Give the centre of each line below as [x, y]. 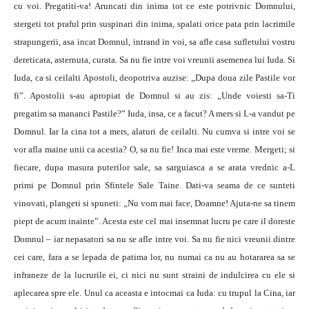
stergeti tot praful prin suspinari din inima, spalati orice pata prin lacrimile [154, 24]
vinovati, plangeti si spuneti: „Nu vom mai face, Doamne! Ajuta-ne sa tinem [154, 203]
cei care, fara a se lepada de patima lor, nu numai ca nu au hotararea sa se [154, 257]
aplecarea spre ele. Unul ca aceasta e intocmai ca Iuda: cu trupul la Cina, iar [154, 293]
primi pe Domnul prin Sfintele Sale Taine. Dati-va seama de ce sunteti [154, 185]
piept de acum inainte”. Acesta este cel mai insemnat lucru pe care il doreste [154, 221]
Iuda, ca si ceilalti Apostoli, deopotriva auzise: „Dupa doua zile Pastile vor [154, 78]
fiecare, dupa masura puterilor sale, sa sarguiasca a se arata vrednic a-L [154, 167]
